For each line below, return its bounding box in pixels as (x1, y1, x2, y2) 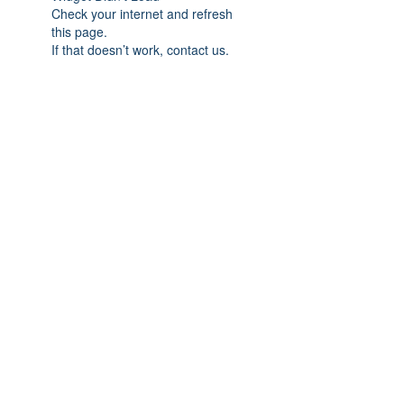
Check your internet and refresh (51, 5, 233, 23)
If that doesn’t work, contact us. (51, 41, 229, 60)
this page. (51, 23, 107, 41)
